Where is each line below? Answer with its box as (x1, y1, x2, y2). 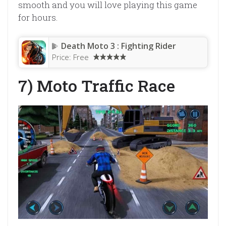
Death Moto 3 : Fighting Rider (61, 40, 176, 51)
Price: (52, 51, 73, 62)
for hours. (18, 12, 58, 24)
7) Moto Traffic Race (18, 74, 175, 96)
